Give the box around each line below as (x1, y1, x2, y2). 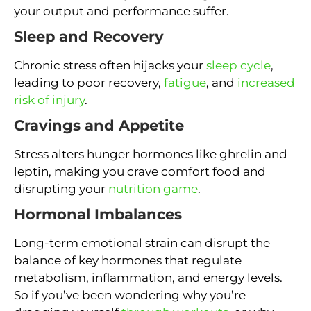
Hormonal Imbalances (14, 205, 182, 224)
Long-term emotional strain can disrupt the (14, 236, 270, 251)
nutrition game (108, 182, 198, 196)
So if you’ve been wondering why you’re (14, 288, 246, 303)
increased (237, 76, 295, 90)
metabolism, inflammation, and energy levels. (14, 271, 283, 285)
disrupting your (14, 182, 108, 196)
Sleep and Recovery (14, 28, 164, 46)
